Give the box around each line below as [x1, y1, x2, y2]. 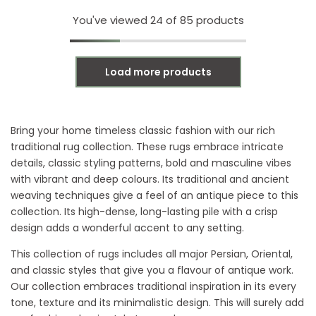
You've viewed [72, 12, 150, 28]
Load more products [104, 64, 212, 79]
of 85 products [162, 12, 244, 28]
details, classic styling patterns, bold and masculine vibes [11, 155, 291, 170]
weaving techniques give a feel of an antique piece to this [11, 188, 298, 202]
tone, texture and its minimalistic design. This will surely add [11, 295, 304, 310]
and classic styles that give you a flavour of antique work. [11, 262, 293, 277]
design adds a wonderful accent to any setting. [11, 220, 244, 235]
